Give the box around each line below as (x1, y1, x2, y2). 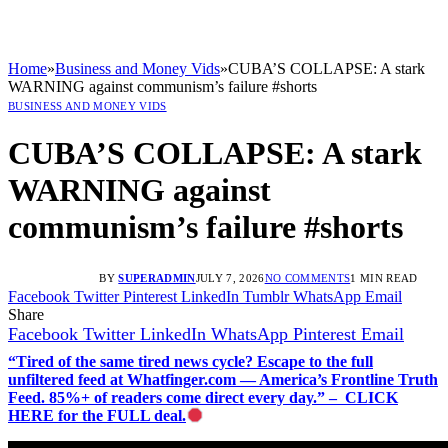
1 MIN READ (350, 271, 418, 284)
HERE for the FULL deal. (8, 406, 186, 424)
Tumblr (243, 287, 289, 305)
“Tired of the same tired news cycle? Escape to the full (8, 352, 373, 370)
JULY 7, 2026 (195, 271, 265, 284)
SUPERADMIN (118, 271, 196, 284)
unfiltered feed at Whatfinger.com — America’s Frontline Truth (8, 370, 438, 388)
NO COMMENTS (264, 271, 351, 284)
